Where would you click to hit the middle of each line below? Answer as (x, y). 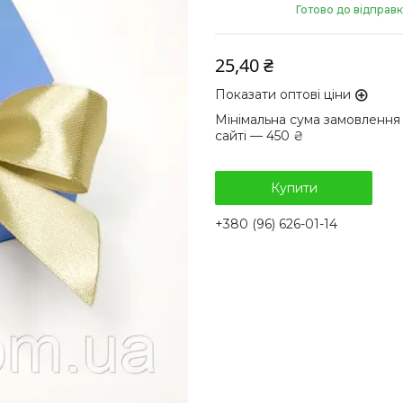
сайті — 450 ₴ (260, 136)
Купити (294, 188)
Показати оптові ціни (283, 95)
